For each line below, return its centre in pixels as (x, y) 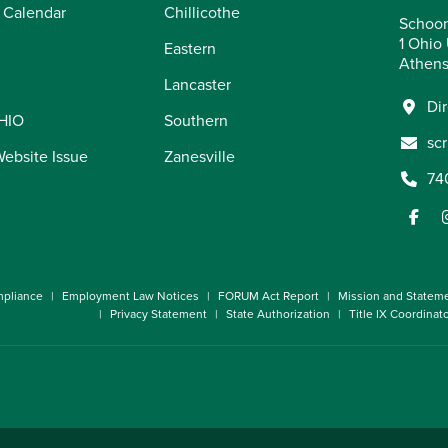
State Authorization (278, 314)
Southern (196, 120)
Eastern (190, 48)
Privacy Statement (158, 314)
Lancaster (197, 84)
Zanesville (199, 156)
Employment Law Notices (130, 296)
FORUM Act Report (268, 296)
